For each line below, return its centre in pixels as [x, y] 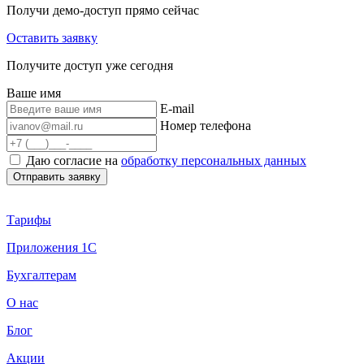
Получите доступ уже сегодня [90, 65]
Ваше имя [34, 93]
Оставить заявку [52, 38]
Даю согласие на [74, 160]
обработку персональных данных [214, 160]
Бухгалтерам [41, 275]
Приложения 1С [52, 247]
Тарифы [29, 220]
